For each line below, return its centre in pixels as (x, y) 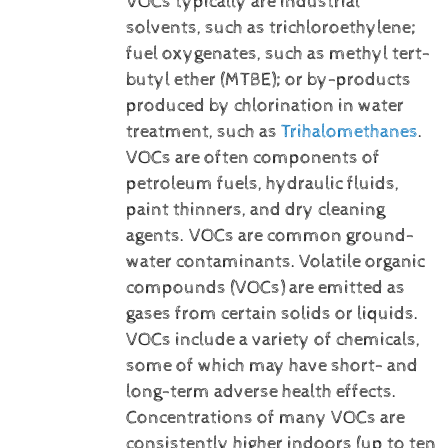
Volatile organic (361, 262)
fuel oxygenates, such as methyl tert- (277, 54)
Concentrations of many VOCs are (265, 418)
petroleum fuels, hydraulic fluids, (262, 184)
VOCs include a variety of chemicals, (272, 340)
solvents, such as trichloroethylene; (270, 28)
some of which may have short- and (271, 366)
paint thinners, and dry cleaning (255, 210)
